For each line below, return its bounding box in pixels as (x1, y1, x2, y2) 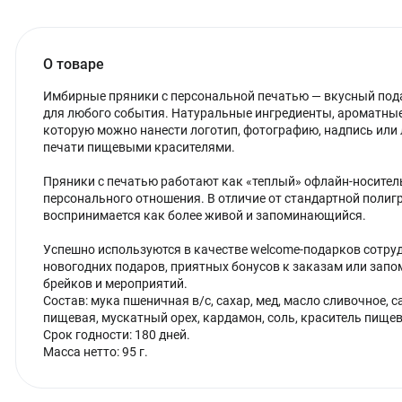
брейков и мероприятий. (43, 276, 188, 291)
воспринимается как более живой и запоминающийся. (43, 208, 366, 223)
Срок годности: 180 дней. (43, 328, 190, 342)
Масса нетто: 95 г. (43, 345, 151, 359)
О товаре (43, 56, 104, 73)
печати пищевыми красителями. (43, 140, 235, 154)
